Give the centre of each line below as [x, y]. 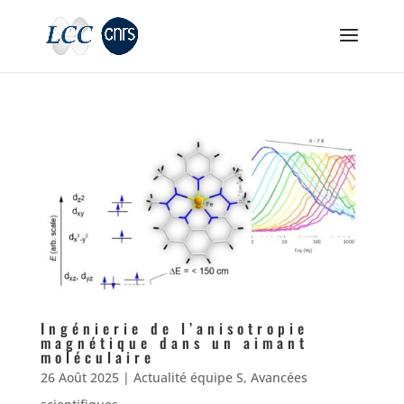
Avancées [279, 378]
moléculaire [97, 358]
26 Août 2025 [79, 378]
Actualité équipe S [188, 378]
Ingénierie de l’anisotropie [174, 329]
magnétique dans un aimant [174, 343]
